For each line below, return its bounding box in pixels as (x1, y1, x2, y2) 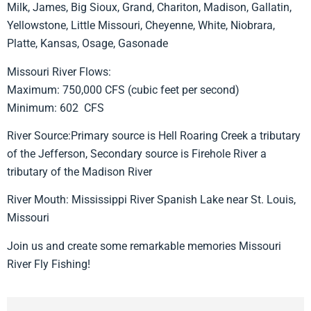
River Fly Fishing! (7, 257, 90, 271)
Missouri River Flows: (7, 65, 111, 78)
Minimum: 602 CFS (7, 101, 104, 115)
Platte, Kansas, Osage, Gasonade (7, 37, 168, 51)
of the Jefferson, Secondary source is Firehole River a (7, 146, 267, 160)
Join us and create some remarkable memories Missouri (7, 239, 281, 253)
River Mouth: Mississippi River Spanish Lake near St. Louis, (7, 193, 296, 207)
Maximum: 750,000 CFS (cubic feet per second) (7, 83, 239, 96)
